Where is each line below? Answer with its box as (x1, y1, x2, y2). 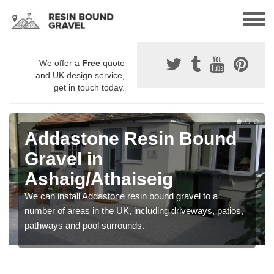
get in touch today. (54, 83, 125, 93)
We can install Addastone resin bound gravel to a (24, 191, 218, 202)
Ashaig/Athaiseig (24, 169, 173, 190)
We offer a (39, 58, 82, 68)
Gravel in (24, 149, 103, 169)
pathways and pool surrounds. (24, 220, 144, 231)
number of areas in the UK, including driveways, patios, (24, 206, 243, 217)
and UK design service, (35, 70, 125, 81)
